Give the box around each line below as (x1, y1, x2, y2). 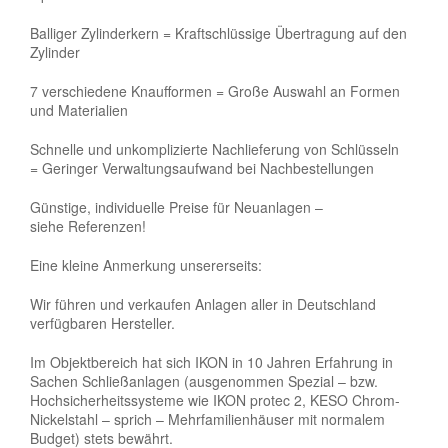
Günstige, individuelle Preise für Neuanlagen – (30, 196, 323, 217)
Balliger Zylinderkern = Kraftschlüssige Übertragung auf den (30, 22, 407, 43)
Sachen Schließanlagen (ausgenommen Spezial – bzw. (30, 370, 378, 391)
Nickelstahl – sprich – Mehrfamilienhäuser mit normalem (30, 408, 385, 429)
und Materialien (30, 99, 128, 120)
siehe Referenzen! (30, 215, 146, 236)
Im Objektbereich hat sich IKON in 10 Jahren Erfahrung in (30, 351, 393, 372)
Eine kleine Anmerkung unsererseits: (30, 254, 262, 275)
